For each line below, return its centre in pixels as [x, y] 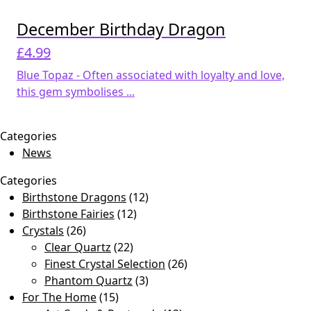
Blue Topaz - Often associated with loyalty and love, [151, 75]
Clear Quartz [78, 247]
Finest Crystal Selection [105, 264]
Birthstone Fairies [68, 214]
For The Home [59, 297]
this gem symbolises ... [76, 92]
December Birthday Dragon [121, 30]
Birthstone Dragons [74, 197]
